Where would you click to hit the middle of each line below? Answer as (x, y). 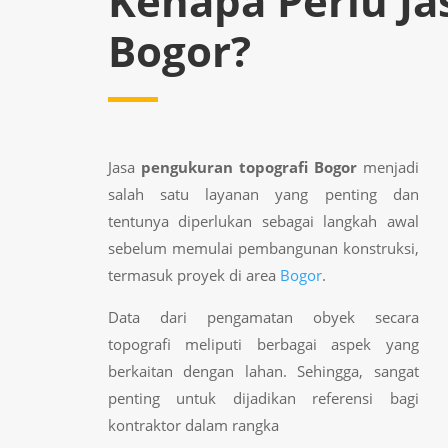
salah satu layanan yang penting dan (263, 193)
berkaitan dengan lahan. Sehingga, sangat (263, 370)
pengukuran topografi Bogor (248, 166)
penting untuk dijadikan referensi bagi (263, 397)
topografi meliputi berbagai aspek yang (263, 343)
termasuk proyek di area (193, 274)
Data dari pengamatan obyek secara (263, 316)
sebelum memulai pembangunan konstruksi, (263, 247)
